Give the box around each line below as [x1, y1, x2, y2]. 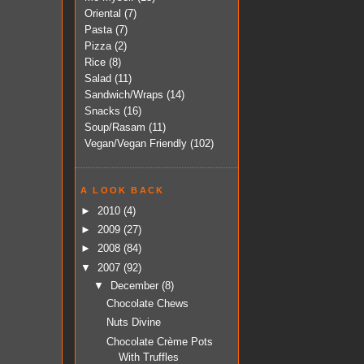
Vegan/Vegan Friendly [84, 136, 187, 149]
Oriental [84, 6, 121, 19]
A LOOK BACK [80, 184, 165, 195]
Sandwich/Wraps [84, 88, 163, 101]
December [110, 279, 162, 292]
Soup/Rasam [84, 120, 145, 133]
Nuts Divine [106, 316, 162, 329]
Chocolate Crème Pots [106, 335, 214, 348]
